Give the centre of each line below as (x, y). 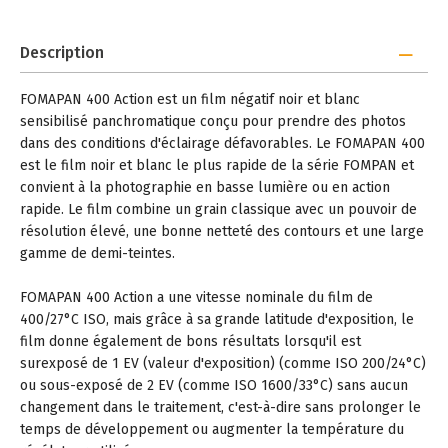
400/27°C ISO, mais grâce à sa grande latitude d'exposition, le (217, 319)
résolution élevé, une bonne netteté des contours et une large (222, 231)
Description (62, 52)
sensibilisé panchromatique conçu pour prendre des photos (213, 121)
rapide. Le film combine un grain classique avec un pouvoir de (218, 209)
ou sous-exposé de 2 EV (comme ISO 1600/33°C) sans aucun (214, 385)
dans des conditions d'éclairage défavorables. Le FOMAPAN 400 (222, 143)
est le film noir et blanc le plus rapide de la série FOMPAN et (217, 165)
